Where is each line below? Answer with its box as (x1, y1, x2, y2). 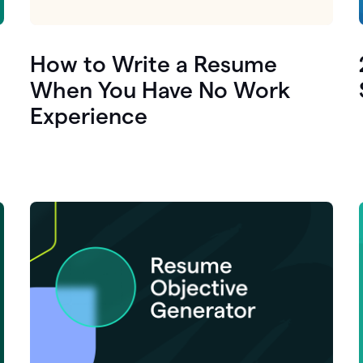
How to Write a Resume (30, 51, 278, 76)
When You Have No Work (30, 77, 291, 102)
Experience (30, 103, 148, 128)
